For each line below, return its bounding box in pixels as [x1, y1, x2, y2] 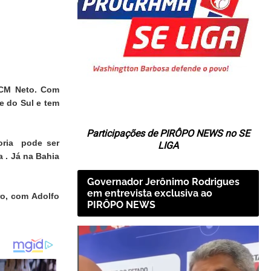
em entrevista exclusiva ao [87, 187, 212, 199]
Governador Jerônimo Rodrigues [87, 175, 240, 188]
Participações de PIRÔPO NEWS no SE [87, 127, 250, 139]
